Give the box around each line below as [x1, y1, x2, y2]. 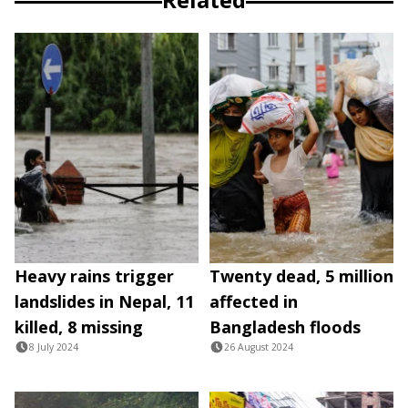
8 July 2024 [29, 340, 78, 353]
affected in [209, 290, 298, 312]
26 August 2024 [224, 340, 293, 353]
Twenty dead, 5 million [209, 264, 393, 287]
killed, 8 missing [15, 315, 143, 338]
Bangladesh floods [209, 315, 361, 338]
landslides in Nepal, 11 [15, 290, 194, 312]
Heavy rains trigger [15, 264, 174, 287]
